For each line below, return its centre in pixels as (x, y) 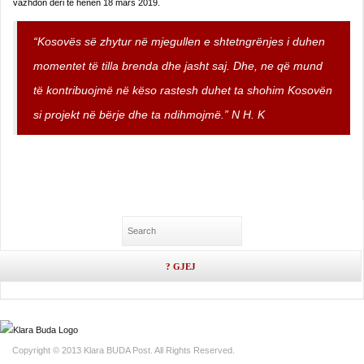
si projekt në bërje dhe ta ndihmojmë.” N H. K (149, 115)
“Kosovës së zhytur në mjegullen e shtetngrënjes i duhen (179, 42)
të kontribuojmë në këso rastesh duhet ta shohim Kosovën (183, 91)
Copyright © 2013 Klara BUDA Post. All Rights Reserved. (123, 351)
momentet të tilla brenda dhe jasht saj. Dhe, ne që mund (178, 66)
